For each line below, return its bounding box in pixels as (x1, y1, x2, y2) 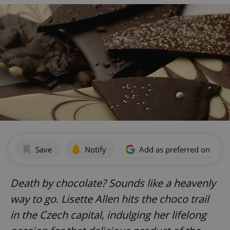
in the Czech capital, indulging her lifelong (10, 208, 206, 222)
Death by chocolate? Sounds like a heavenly (10, 176, 216, 190)
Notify (85, 144, 106, 155)
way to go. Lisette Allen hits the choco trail (10, 192, 209, 206)
